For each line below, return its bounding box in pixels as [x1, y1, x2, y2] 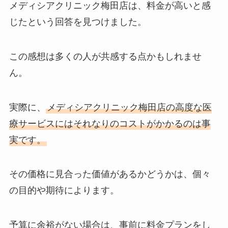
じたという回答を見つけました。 [9, 17, 152, 27]
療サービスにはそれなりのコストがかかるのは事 [9, 118, 211, 129]
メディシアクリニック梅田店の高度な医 [46, 102, 212, 112]
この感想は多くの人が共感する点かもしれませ [9, 51, 202, 62]
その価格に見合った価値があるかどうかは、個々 [9, 169, 211, 180]
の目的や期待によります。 [9, 185, 119, 196]
